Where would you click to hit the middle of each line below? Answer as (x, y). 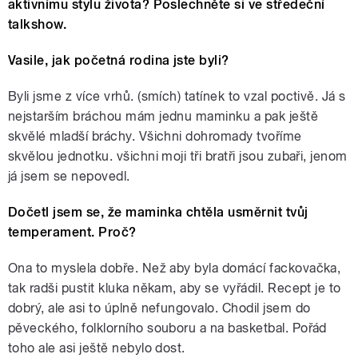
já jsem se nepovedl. (69, 177)
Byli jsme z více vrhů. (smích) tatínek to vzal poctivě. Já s (177, 97)
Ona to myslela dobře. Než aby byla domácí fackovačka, (175, 268)
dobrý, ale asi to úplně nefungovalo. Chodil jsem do (159, 308)
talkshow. (38, 25)
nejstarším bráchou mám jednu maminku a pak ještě (163, 117)
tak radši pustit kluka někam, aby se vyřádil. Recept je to (175, 288)
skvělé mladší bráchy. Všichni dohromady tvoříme (155, 137)
